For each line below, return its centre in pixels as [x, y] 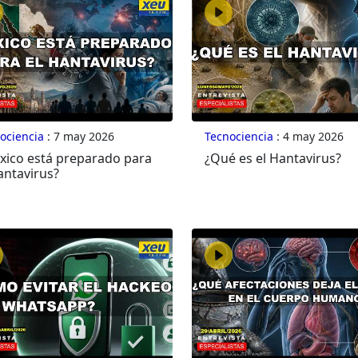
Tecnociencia [239, 137]
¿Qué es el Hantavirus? [272, 159]
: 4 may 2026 [308, 137]
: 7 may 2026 [79, 137]
